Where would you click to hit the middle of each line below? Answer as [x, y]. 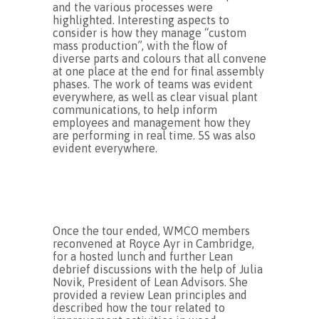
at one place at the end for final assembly [158, 71]
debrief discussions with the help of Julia [158, 269]
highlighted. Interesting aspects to [141, 20]
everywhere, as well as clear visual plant [155, 97]
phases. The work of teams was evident [153, 84]
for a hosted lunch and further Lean [143, 256]
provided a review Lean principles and [150, 295]
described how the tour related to [139, 308]
